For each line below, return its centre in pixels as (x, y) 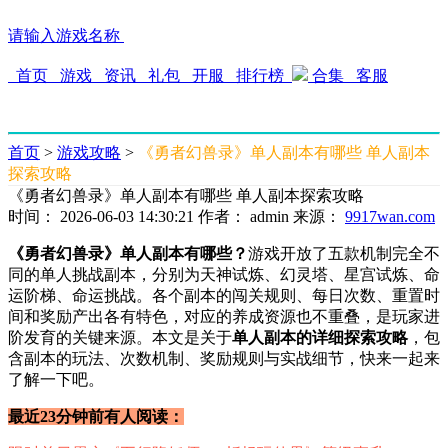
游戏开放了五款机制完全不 (344, 253)
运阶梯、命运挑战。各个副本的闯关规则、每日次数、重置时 (224, 295)
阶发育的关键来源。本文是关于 (120, 337)
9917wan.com (390, 216)
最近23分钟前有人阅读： (96, 416)
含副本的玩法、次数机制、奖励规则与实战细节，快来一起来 (224, 358)
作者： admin (243, 216)
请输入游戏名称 (64, 35)
